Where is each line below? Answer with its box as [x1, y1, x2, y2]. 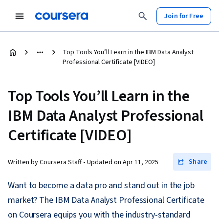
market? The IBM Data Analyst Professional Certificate [8, 194, 204, 206]
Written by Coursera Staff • [8, 157, 87, 167]
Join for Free [164, 11, 203, 21]
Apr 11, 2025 [123, 157, 158, 167]
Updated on [87, 157, 123, 167]
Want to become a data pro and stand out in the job [8, 179, 195, 192]
